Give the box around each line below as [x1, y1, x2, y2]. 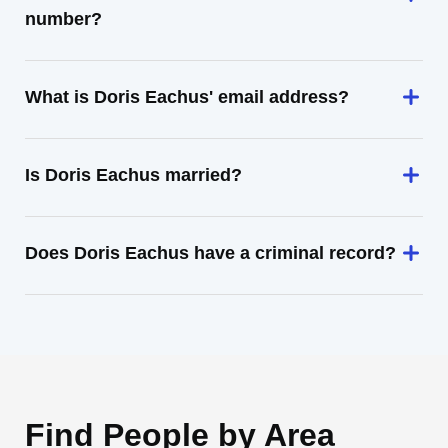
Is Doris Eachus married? [25, 165, 242, 185]
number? [25, 9, 102, 29]
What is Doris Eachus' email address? [25, 87, 349, 107]
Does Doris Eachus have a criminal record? [25, 243, 396, 263]
